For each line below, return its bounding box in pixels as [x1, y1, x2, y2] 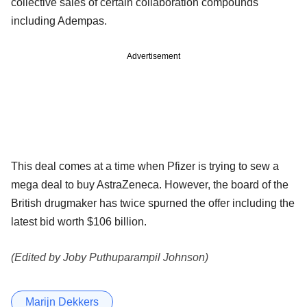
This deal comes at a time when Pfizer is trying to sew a [11, 160, 279, 172]
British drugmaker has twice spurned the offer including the [11, 197, 295, 209]
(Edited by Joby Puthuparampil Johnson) [11, 251, 208, 263]
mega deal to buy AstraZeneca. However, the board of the [11, 178, 288, 191]
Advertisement [127, 51, 180, 61]
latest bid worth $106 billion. [11, 215, 147, 228]
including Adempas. [11, 14, 107, 27]
